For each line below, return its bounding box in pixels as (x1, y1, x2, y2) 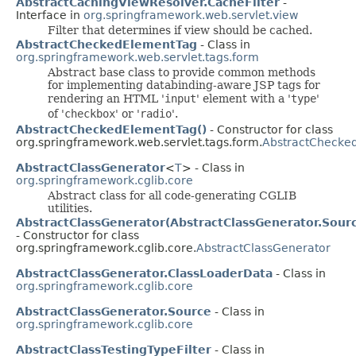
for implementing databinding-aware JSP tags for (48, 78, 320, 91)
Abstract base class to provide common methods (48, 65, 315, 79)
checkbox (64, 106, 115, 120)
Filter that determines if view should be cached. (48, 23, 312, 37)
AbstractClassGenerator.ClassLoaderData (16, 266, 273, 280)
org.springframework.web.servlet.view (83, 8, 298, 21)
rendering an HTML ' (48, 91, 164, 105)
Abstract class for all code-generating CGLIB (48, 188, 296, 202)
